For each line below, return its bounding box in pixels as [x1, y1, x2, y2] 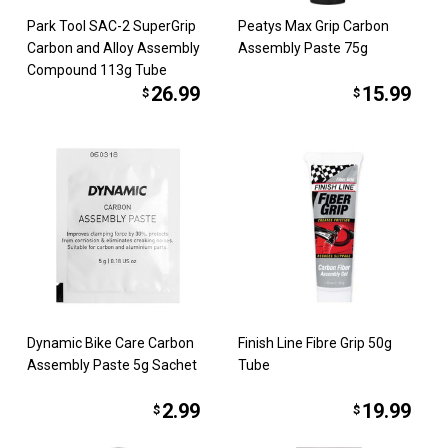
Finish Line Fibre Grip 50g [238, 335, 392, 352]
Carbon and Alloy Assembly [27, 39, 201, 56]
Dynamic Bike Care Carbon [27, 335, 195, 352]
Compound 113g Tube [27, 61, 168, 78]
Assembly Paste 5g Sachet [27, 357, 198, 374]
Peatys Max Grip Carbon [238, 17, 389, 34]
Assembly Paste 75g [238, 39, 368, 56]
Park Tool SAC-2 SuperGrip [27, 17, 197, 34]
